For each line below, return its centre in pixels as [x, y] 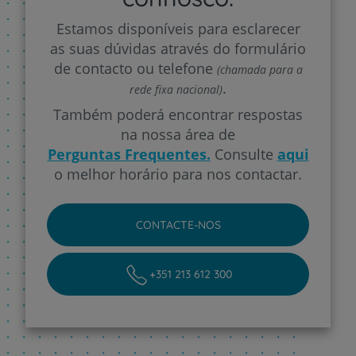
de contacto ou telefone [135, 68]
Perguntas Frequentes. [129, 154]
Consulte [244, 154]
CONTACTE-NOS [178, 224]
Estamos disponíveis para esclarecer [178, 28]
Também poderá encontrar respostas [178, 114]
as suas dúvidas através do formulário [178, 48]
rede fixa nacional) [176, 89]
